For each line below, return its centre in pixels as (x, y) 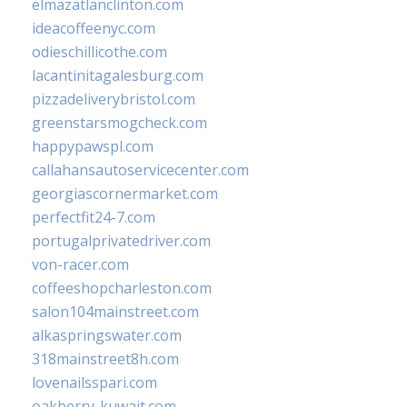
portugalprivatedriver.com (121, 241)
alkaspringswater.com (107, 336)
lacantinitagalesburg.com (118, 76)
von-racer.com (80, 265)
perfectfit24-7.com (94, 218)
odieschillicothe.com (99, 52)
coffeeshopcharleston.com (122, 288)
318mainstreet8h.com (105, 359)
